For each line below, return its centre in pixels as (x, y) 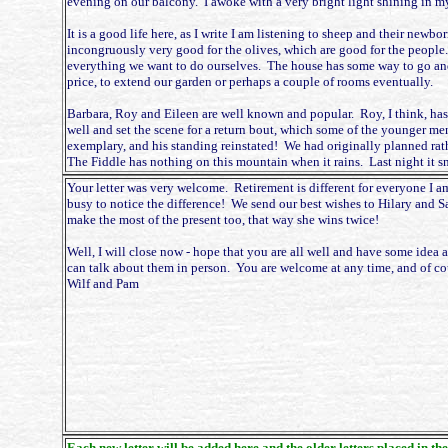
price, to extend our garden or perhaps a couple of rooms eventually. (249, 81)
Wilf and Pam (102, 283)
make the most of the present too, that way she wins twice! (222, 219)
